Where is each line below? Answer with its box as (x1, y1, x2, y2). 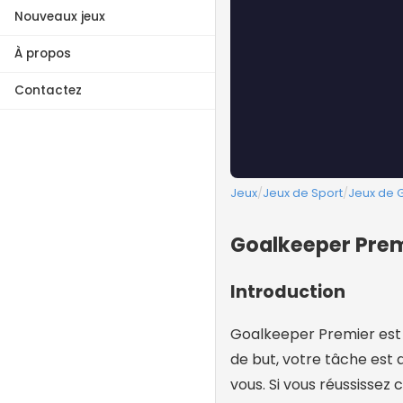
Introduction (230, 280, 345, 305)
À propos (14, 44, 71, 62)
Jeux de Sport (263, 185, 343, 201)
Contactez (14, 81, 82, 99)
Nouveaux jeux (14, 7, 105, 25)
